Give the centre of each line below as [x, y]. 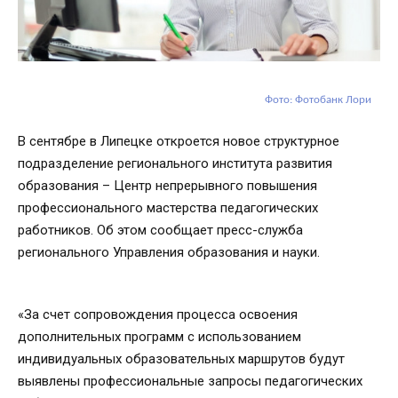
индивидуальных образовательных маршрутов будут [181, 359]
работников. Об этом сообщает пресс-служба [160, 231]
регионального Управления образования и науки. [169, 253]
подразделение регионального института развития [175, 164]
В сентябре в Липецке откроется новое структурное [179, 142]
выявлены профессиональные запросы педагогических [190, 382]
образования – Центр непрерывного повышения [167, 186]
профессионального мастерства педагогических [168, 208]
